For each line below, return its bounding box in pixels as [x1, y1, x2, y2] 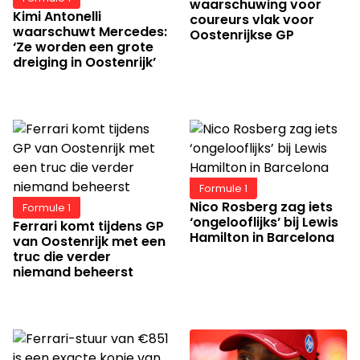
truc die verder [13, 247, 111, 267]
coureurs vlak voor [190, 10, 314, 29]
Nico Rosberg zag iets [190, 198, 333, 217]
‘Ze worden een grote [13, 38, 153, 57]
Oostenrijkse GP [190, 25, 294, 44]
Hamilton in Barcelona [190, 228, 334, 247]
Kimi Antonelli [13, 7, 101, 27]
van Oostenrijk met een [13, 232, 166, 252]
